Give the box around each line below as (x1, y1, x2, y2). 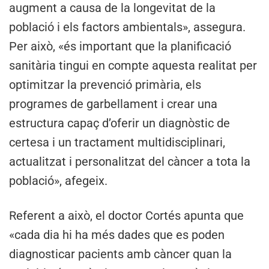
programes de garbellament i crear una (9, 96, 217, 111)
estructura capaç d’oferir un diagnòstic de (9, 115, 230, 130)
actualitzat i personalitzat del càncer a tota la (9, 154, 250, 169)
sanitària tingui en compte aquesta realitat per (9, 58, 257, 73)
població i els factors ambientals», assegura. (9, 19, 246, 34)
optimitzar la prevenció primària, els (9, 77, 201, 92)
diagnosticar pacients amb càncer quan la (9, 246, 232, 261)
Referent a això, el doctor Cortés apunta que (9, 208, 244, 223)
